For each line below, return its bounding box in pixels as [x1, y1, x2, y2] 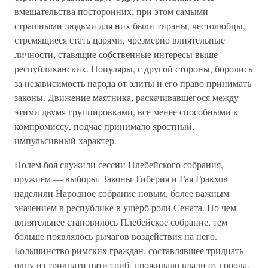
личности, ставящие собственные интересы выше [14, 48, 218, 60]
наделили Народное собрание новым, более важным [14, 187, 229, 199]
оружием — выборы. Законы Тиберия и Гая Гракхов [14, 172, 228, 185]
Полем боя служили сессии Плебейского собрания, [14, 158, 223, 170]
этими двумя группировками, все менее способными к [14, 105, 238, 118]
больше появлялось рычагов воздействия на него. [14, 230, 217, 242]
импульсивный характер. [14, 134, 117, 147]
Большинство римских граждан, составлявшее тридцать [14, 244, 243, 257]
